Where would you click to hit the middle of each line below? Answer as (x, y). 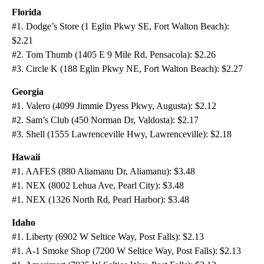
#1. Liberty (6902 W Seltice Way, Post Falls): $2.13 (108, 237)
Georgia (28, 92)
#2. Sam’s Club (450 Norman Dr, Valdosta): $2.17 (105, 120)
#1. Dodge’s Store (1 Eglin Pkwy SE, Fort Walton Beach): (121, 27)
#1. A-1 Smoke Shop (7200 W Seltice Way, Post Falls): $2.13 (126, 251)
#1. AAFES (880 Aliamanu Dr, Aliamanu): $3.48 (103, 171)
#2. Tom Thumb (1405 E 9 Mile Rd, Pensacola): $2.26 (114, 55)
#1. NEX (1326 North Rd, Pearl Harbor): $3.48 (100, 200)
